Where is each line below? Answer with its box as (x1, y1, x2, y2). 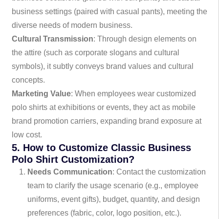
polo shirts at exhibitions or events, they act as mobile (12, 103, 196, 111)
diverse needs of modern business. (12, 21, 132, 29)
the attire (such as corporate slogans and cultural (12, 48, 179, 57)
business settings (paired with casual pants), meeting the (12, 7, 207, 16)
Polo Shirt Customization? (12, 154, 134, 165)
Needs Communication (27, 168, 112, 176)
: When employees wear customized (71, 89, 196, 98)
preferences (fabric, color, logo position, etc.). (27, 209, 181, 217)
